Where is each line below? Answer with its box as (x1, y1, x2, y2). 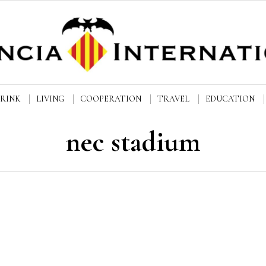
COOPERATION (80, 94, 141, 104)
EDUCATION (205, 94, 255, 104)
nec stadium (66, 125, 200, 160)
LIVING (36, 94, 64, 104)
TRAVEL (157, 94, 189, 104)
